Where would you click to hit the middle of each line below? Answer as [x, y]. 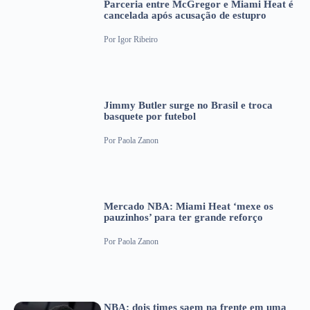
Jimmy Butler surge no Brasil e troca [188, 106]
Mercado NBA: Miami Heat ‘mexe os [189, 207]
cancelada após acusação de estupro [185, 16]
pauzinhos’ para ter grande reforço [183, 218]
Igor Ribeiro [138, 39]
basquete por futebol [150, 117]
